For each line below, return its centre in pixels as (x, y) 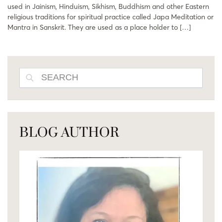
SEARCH (184, 72)
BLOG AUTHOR (69, 133)
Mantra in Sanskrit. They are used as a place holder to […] (99, 28)
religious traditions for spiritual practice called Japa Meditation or (111, 17)
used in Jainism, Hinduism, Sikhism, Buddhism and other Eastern (108, 7)
